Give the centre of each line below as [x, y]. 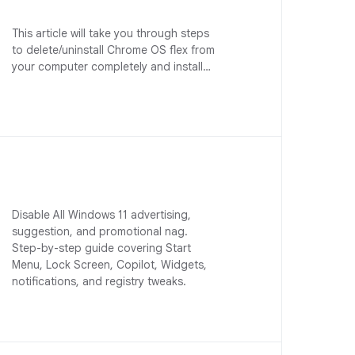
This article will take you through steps [111, 33]
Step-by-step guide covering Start [102, 248]
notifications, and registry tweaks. [99, 281]
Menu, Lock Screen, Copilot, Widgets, [110, 265]
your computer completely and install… [112, 67]
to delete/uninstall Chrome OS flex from [114, 50]
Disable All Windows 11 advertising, [102, 215]
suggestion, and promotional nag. [100, 231]
